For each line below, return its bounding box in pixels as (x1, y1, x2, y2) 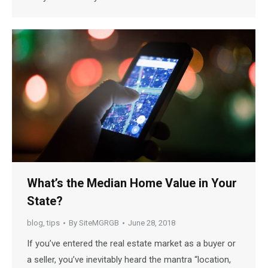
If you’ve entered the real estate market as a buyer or (27, 238, 236, 249)
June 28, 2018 (128, 218, 175, 228)
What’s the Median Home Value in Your (27, 176, 237, 191)
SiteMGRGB (79, 218, 119, 228)
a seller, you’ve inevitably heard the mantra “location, (27, 254, 231, 266)
